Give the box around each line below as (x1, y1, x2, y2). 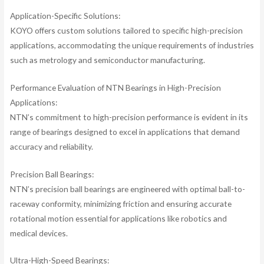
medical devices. (9, 227, 68, 238)
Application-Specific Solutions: (9, 10, 120, 21)
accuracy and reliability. (9, 141, 93, 151)
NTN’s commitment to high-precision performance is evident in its (9, 111, 248, 122)
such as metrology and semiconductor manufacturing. (9, 54, 205, 65)
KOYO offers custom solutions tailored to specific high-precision (9, 25, 243, 35)
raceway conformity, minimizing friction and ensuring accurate (9, 198, 232, 209)
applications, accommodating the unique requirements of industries (9, 39, 254, 50)
